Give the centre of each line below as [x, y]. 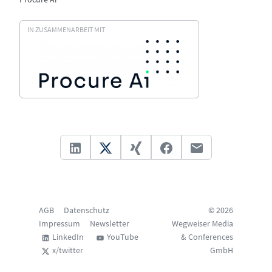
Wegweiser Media [202, 224]
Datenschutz [87, 210]
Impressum [59, 224]
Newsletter [110, 224]
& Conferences [207, 237]
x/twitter [68, 250]
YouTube [123, 237]
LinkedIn [68, 237]
